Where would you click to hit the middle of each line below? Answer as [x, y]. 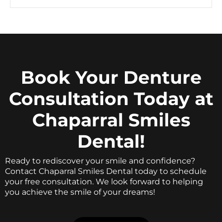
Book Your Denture [111, 67]
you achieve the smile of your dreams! [80, 182]
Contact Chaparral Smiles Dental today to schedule [106, 161]
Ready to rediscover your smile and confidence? [100, 151]
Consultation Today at [111, 88]
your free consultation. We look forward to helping [104, 171]
